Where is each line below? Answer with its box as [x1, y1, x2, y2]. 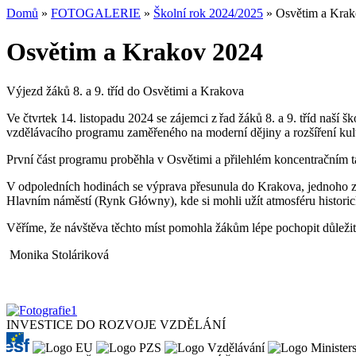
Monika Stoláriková [6, 247, 109, 261]
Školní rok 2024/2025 [153, 6, 263, 20]
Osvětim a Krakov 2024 [6, 37, 263, 67]
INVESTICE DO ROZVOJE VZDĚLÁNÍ [6, 317, 226, 331]
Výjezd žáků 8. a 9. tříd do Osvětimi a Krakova [6, 83, 244, 98]
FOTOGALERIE [51, 6, 141, 20]
